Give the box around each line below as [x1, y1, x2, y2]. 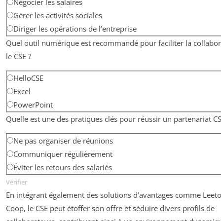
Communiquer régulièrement [13, 148, 112, 159]
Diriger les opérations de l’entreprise [13, 23, 137, 34]
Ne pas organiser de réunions [13, 135, 113, 146]
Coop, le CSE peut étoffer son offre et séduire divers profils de [6, 203, 215, 213]
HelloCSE [13, 73, 43, 83]
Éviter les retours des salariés [13, 162, 112, 172]
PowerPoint [13, 99, 53, 110]
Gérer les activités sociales [13, 10, 102, 20]
